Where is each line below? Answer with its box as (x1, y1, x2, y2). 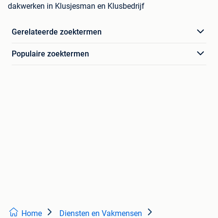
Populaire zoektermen (12, 49, 89, 58)
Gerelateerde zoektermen (12, 27, 102, 36)
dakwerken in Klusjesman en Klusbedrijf (8, 1, 145, 11)
